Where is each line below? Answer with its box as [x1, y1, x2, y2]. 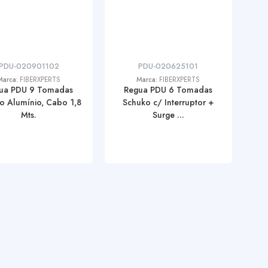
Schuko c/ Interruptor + [123, 96, 214, 108]
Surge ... [152, 109, 184, 121]
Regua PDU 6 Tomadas [124, 84, 213, 96]
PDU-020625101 [138, 60, 199, 72]
